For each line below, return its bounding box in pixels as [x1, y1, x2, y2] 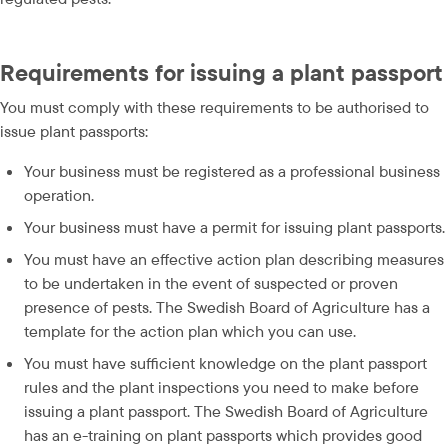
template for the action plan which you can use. [24, 320, 356, 341]
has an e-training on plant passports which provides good [24, 424, 422, 445]
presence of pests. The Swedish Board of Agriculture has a [24, 296, 430, 317]
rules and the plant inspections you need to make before [24, 376, 419, 397]
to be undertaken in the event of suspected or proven [24, 272, 398, 293]
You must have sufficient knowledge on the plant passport [24, 352, 427, 373]
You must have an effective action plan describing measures [24, 248, 444, 269]
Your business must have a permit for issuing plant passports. [24, 216, 445, 237]
